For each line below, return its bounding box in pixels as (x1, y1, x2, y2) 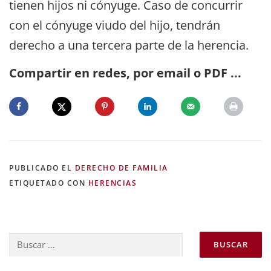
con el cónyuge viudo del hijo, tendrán (9, 16, 220, 33)
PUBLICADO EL (9, 163, 75, 174)
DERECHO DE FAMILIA (74, 163, 168, 174)
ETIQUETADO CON (9, 178, 88, 189)
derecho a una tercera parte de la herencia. (9, 36, 249, 53)
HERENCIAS (88, 178, 137, 189)
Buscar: (8, 233, 39, 245)
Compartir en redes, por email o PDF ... (9, 64, 241, 81)
